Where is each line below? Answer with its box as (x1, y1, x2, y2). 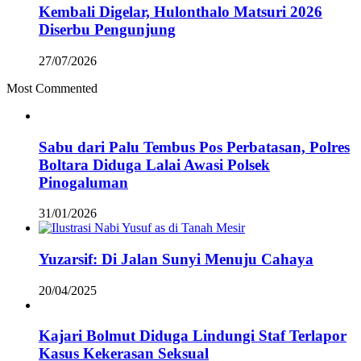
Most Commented (6, 81, 98, 95)
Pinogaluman (39, 173, 128, 191)
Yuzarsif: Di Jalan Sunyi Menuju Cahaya (39, 251, 313, 268)
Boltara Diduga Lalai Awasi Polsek (39, 156, 270, 173)
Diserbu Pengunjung (39, 21, 176, 39)
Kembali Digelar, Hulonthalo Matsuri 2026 (39, 3, 322, 21)
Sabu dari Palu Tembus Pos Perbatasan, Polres (39, 138, 350, 156)
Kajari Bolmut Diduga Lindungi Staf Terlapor (39, 327, 346, 345)
